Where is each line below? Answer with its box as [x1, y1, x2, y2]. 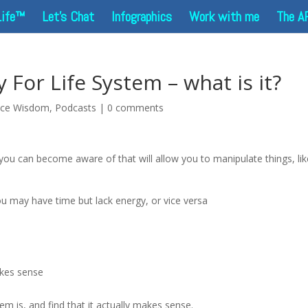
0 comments [107, 101, 164, 114]
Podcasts [55, 101, 97, 114]
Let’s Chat [42, 8, 94, 25]
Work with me [189, 8, 259, 25]
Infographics [111, 8, 172, 25]
